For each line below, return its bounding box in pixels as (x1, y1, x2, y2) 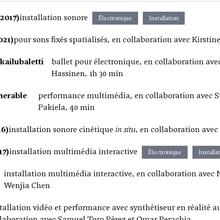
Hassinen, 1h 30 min (51, 68, 123, 79)
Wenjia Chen (3, 180, 50, 191)
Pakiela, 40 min (38, 102, 95, 112)
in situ (115, 124, 136, 135)
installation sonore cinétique (9, 124, 115, 135)
